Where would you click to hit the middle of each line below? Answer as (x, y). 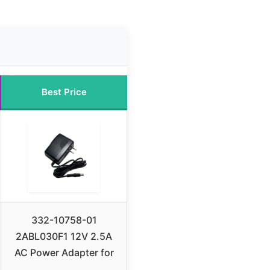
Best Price (64, 92)
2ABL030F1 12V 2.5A (64, 237)
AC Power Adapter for (64, 253)
